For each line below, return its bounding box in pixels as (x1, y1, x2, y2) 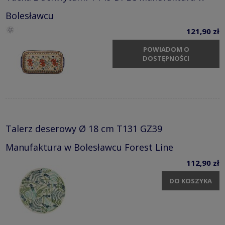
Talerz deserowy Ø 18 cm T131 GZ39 (6, 123, 162, 135)
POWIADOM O (143, 44, 189, 54)
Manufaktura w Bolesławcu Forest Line (6, 141, 173, 154)
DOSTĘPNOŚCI (143, 53, 189, 63)
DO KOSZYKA (169, 176, 212, 185)
